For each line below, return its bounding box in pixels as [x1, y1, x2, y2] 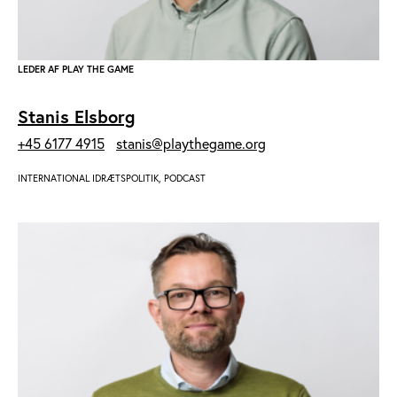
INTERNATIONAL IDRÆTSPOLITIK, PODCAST [18, 171, 206, 184]
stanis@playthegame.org [116, 134, 266, 152]
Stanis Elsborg [18, 104, 135, 128]
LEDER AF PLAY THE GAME [18, 62, 134, 75]
